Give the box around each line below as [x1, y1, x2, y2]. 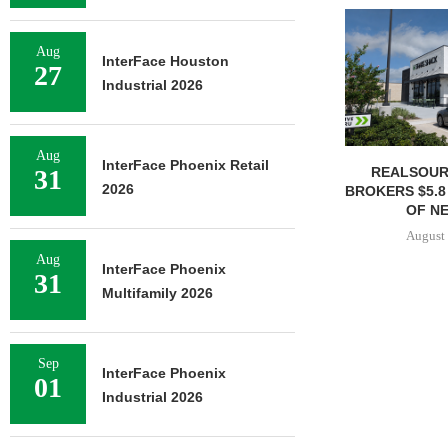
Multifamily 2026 [102, 285, 213, 301]
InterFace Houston [102, 53, 229, 69]
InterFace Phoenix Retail [102, 157, 269, 173]
